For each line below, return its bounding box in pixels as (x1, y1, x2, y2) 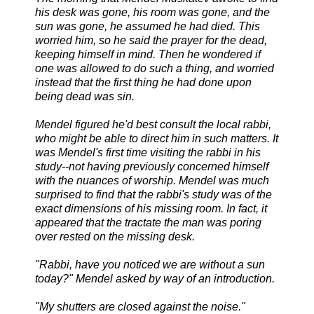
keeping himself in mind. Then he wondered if (35, 48, 261, 61)
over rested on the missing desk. (35, 231, 195, 243)
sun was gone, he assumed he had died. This (35, 20, 260, 33)
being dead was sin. (35, 90, 135, 103)
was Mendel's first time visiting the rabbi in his (35, 146, 261, 159)
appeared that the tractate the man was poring (35, 217, 261, 229)
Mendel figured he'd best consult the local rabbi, (35, 118, 271, 131)
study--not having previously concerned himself (35, 161, 268, 173)
